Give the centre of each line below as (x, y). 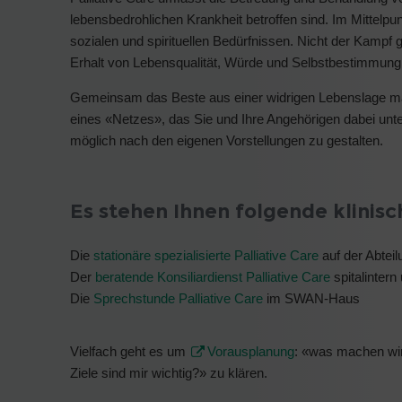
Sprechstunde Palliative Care (178, 299)
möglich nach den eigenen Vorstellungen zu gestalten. (227, 140)
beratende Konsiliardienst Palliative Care (213, 277)
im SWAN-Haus (311, 299)
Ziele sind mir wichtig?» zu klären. (169, 372)
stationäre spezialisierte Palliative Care (206, 256)
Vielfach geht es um (130, 351)
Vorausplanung (251, 351)
